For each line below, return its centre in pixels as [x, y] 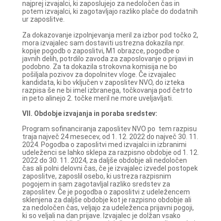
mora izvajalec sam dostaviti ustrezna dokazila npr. [103, 43]
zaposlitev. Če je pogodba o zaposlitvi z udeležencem [106, 192]
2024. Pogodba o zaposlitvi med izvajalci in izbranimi [104, 145]
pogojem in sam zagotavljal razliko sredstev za [96, 184]
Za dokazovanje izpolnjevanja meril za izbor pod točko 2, [110, 35]
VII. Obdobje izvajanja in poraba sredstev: [90, 113]
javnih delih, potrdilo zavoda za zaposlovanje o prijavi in [108, 58]
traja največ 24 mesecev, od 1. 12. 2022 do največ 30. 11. [110, 137]
